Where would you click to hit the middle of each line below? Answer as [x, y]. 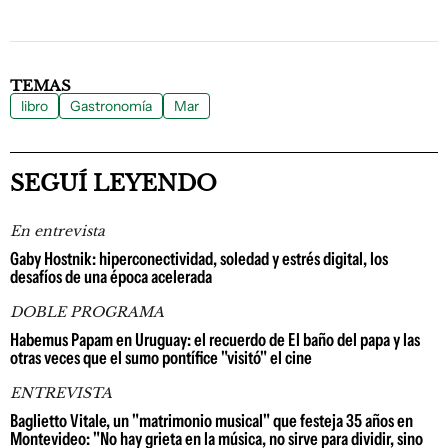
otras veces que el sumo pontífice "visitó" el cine [161, 358]
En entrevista [57, 231]
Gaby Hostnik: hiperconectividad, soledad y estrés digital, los [199, 259]
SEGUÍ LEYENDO [113, 183]
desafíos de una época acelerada [111, 277]
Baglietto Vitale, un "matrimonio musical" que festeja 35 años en [211, 421]
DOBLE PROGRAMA [87, 312]
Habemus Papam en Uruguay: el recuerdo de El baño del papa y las [215, 340]
